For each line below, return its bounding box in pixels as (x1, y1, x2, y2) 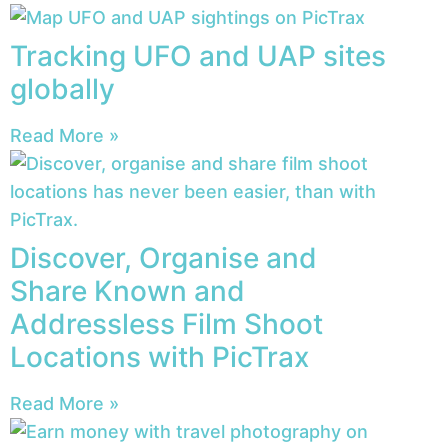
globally (10, 72, 115, 107)
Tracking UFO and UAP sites (10, 39, 386, 74)
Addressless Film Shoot (10, 307, 323, 342)
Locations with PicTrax (10, 340, 309, 375)
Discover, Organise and (10, 241, 317, 276)
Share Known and (10, 274, 245, 309)
